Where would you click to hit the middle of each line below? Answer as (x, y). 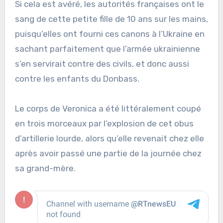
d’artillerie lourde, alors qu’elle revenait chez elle (109, 139)
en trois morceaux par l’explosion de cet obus (104, 124)
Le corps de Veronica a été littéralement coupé (108, 109)
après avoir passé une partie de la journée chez (108, 154)
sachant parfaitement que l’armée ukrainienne (107, 49)
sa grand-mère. (45, 168)
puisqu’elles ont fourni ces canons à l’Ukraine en (110, 34)
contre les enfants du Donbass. (77, 79)
